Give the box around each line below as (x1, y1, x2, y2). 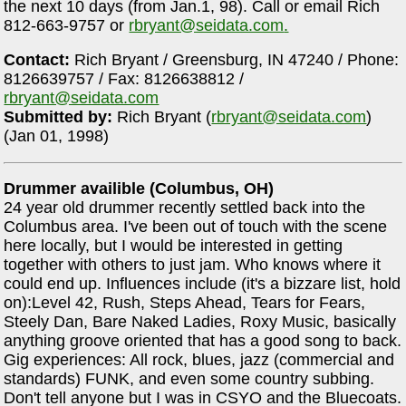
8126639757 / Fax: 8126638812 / (4, 70, 245, 89)
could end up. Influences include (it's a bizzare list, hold (4, 275, 401, 294)
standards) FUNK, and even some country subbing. (4, 370, 375, 389)
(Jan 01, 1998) (4, 127, 110, 146)
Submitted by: (4, 108, 113, 127)
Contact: (4, 51, 71, 70)
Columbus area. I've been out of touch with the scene (4, 217, 388, 237)
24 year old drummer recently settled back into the (4, 198, 366, 217)
